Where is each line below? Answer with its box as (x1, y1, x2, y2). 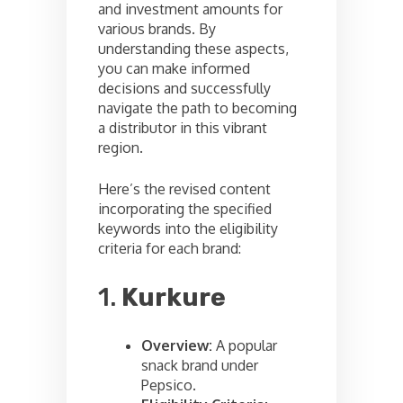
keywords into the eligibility (98, 219, 278, 237)
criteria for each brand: (98, 238, 241, 257)
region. (98, 138, 143, 157)
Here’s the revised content (98, 179, 271, 198)
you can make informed (98, 58, 250, 77)
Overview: (141, 336, 212, 354)
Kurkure (121, 282, 226, 312)
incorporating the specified (98, 199, 272, 218)
